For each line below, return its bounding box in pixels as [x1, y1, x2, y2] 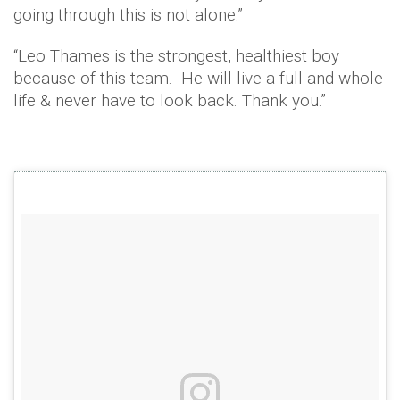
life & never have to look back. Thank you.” [13, 89, 326, 111]
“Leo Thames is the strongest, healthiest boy [13, 45, 339, 66]
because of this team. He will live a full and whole [13, 67, 383, 88]
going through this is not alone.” [13, 4, 243, 25]
